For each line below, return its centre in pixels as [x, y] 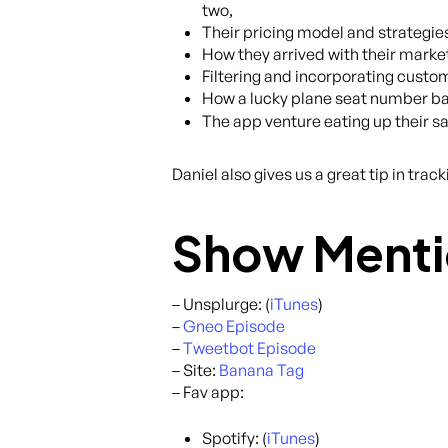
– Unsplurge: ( [221, 303]
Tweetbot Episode [249, 347]
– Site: [195, 369]
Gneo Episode [234, 325]
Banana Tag [261, 369]
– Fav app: [208, 391]
